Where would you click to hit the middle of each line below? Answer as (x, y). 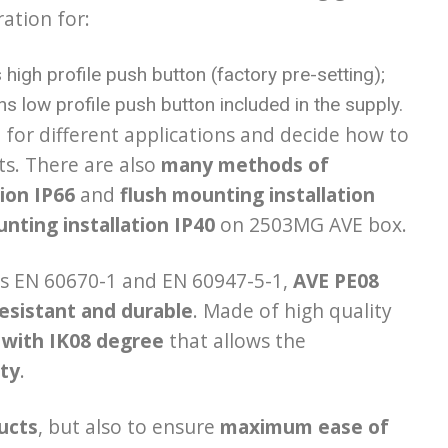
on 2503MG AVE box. (311, 224)
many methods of (245, 164)
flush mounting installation (247, 194)
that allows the (235, 340)
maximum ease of (304, 426)
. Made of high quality (292, 310)
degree (130, 340)
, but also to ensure (129, 426)
